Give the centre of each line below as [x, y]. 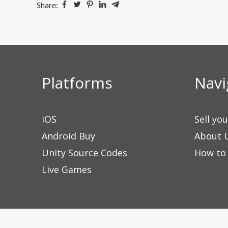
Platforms [77, 83]
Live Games [67, 169]
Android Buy [68, 136]
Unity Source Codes [84, 153]
